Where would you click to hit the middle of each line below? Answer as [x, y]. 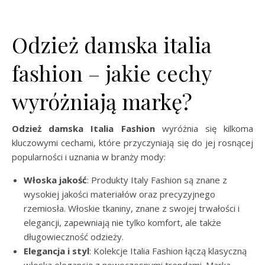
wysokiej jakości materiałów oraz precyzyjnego [119, 194]
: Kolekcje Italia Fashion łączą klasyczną [168, 251]
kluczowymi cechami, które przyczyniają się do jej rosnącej [132, 143]
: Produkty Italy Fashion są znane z [157, 180]
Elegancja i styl [56, 251]
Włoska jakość [55, 180]
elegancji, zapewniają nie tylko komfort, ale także [122, 222]
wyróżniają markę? [102, 101]
